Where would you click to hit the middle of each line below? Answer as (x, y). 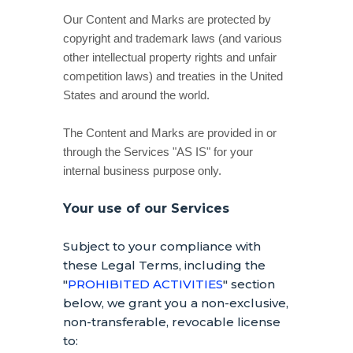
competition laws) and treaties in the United (173, 76)
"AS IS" (191, 152)
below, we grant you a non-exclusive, (176, 303)
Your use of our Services (146, 208)
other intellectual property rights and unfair (170, 58)
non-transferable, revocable (150, 322)
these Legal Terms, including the (164, 265)
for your (232, 152)
